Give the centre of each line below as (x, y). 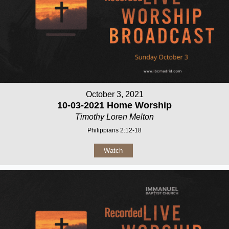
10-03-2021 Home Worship (114, 105)
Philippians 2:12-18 (114, 130)
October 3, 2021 (114, 94)
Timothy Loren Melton (114, 117)
